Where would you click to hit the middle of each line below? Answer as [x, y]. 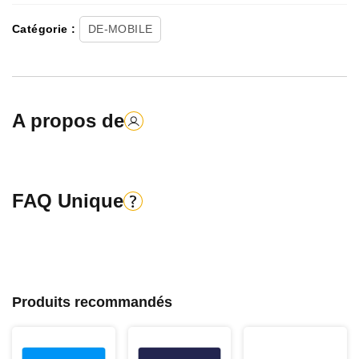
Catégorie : [46, 29]
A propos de [68, 120]
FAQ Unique [68, 200]
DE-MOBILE [120, 29]
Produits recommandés [92, 302]
